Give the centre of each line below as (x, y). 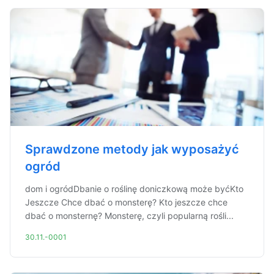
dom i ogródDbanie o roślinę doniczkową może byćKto (134, 189)
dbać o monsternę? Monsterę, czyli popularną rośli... (129, 216)
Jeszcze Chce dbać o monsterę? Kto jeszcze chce (126, 202)
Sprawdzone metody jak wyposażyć (132, 149)
